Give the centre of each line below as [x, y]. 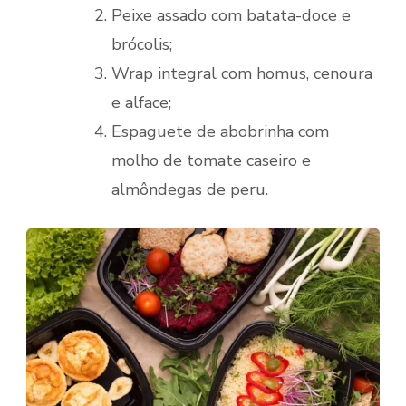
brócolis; [142, 44]
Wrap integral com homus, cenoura [242, 73]
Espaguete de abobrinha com [220, 131]
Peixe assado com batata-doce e [231, 15]
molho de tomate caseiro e [211, 160]
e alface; [141, 102]
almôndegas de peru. [190, 189]
